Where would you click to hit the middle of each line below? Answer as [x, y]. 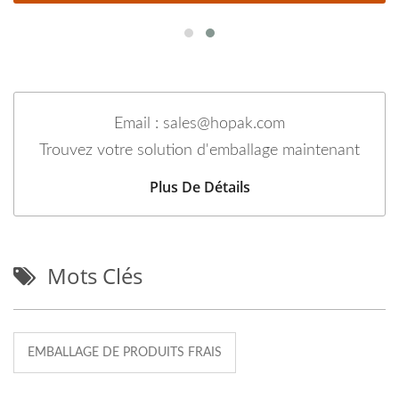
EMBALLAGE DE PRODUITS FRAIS [125, 353]
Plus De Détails [199, 187]
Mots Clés [95, 276]
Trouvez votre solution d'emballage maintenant [199, 151]
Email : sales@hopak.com [199, 124]
